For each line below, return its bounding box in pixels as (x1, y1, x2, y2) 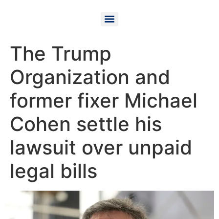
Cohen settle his (10, 112, 162, 136)
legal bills (10, 159, 97, 183)
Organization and (10, 65, 170, 89)
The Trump (10, 42, 111, 66)
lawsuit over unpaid (10, 135, 192, 159)
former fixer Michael (10, 88, 197, 112)
